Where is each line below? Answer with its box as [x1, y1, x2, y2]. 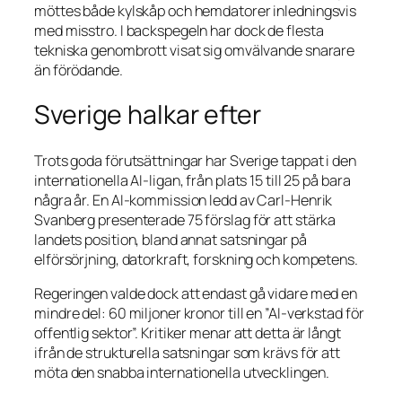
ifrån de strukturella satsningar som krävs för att [34, 343, 340, 363]
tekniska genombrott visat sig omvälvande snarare [34, 39, 355, 60]
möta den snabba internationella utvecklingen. [34, 363, 329, 383]
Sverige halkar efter [34, 97, 261, 133]
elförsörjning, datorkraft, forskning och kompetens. [34, 249, 358, 269]
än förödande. [34, 59, 123, 80]
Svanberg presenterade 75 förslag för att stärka [34, 209, 336, 230]
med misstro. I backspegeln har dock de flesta [34, 20, 324, 40]
